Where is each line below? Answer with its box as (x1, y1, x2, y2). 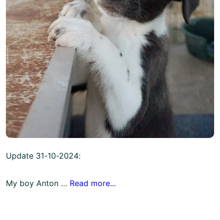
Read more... (70, 178, 116, 189)
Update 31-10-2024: (6, 151, 81, 161)
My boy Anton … (6, 178, 70, 189)
